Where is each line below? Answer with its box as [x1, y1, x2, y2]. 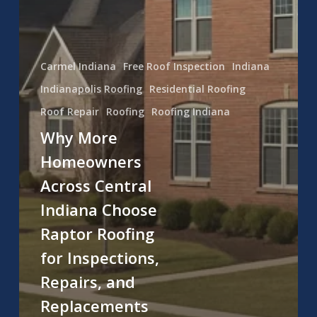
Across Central [40, 175, 151, 197]
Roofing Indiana [151, 105, 230, 119]
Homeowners [40, 151, 142, 173]
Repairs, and [40, 271, 135, 293]
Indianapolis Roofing [40, 82, 142, 96]
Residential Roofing [149, 82, 246, 96]
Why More [40, 127, 117, 149]
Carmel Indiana [40, 59, 116, 74]
